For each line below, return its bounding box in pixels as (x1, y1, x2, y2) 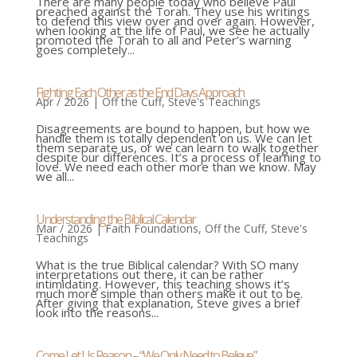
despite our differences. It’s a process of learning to (35, 149, 321, 166)
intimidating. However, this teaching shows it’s (35, 276, 290, 292)
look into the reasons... (35, 304, 159, 321)
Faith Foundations (104, 221, 198, 237)
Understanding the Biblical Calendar (35, 210, 195, 229)
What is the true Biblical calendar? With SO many (35, 257, 299, 273)
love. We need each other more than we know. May (35, 159, 316, 175)
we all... (35, 168, 74, 185)
